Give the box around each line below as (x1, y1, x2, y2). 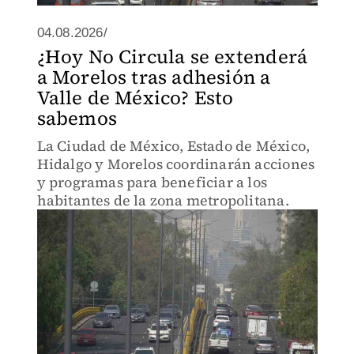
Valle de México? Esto (36, 85, 234, 111)
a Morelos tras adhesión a (36, 64, 271, 90)
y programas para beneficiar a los (36, 172, 268, 192)
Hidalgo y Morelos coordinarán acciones (36, 154, 315, 174)
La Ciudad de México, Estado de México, (36, 136, 311, 156)
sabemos (36, 105, 117, 131)
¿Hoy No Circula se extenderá (36, 43, 308, 70)
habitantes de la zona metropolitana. (36, 190, 289, 210)
